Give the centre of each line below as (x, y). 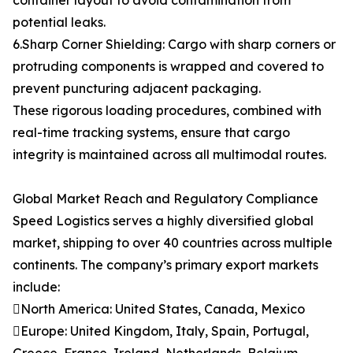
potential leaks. (59, 22)
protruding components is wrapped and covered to (168, 67)
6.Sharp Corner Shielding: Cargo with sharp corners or (174, 45)
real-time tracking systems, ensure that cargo (151, 133)
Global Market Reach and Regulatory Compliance (165, 199)
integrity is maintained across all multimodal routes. (169, 155)
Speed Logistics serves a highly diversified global (163, 221)
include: (36, 287)
